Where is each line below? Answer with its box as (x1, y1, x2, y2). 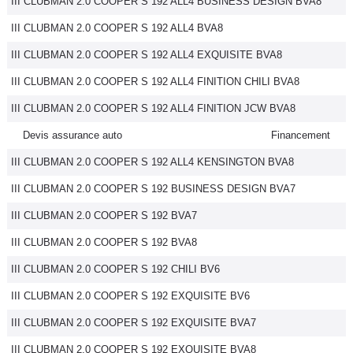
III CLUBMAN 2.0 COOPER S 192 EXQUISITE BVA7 (11, 317, 256, 329)
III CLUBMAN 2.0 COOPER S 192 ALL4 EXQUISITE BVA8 (11, 49, 282, 61)
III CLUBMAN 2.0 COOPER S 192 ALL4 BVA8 (11, 22, 223, 34)
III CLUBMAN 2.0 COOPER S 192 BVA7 (11, 210, 197, 221)
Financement (271, 129, 330, 141)
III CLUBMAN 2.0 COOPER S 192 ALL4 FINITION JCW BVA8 (11, 102, 295, 114)
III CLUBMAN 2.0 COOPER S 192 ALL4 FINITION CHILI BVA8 (11, 76, 299, 87)
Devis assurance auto (23, 129, 122, 141)
